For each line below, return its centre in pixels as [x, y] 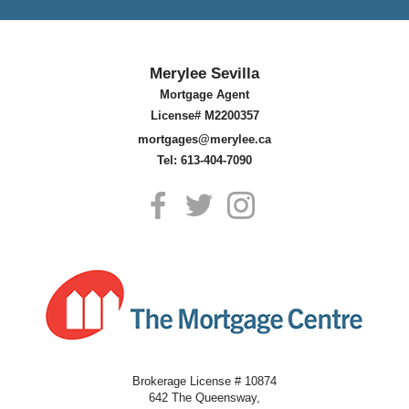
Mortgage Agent [204, 95]
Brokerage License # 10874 [209, 381]
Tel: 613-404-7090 [204, 161]
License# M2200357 [204, 116]
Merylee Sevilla [204, 73]
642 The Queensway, [204, 397]
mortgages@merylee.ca [204, 140]
